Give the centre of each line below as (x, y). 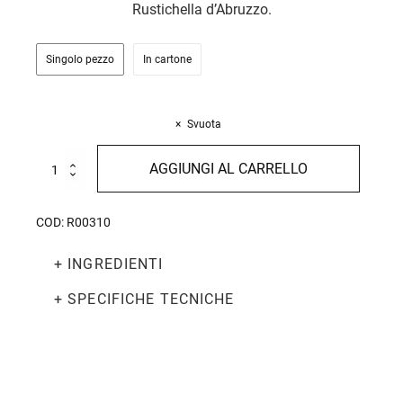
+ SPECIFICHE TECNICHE (144, 299)
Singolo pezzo (80, 59)
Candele (55, 160)
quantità (56, 211)
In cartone (167, 59)
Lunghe (53, 177)
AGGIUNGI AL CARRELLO (228, 168)
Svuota (204, 124)
